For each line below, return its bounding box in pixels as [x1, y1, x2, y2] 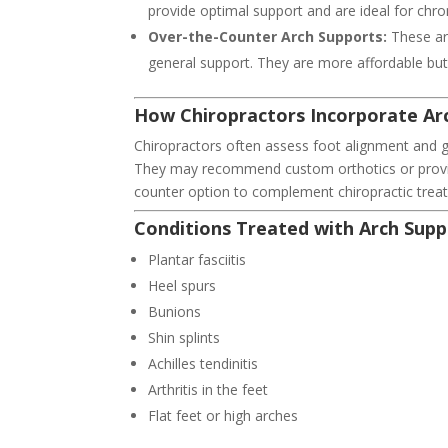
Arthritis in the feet [148, 380, 269, 400]
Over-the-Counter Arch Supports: [148, 27, 388, 47]
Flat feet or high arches [148, 406, 299, 426]
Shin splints [148, 328, 221, 348]
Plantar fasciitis [148, 250, 247, 270]
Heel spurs [148, 276, 217, 296]
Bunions [148, 302, 202, 322]
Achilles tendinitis [148, 354, 259, 374]
